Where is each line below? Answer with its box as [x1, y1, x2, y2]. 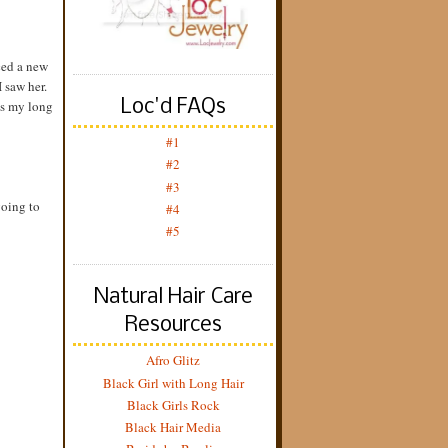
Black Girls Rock [126, 395, 220, 414]
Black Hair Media [125, 418, 221, 436]
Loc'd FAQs [120, 96, 226, 119]
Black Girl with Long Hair [102, 373, 244, 392]
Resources [124, 314, 222, 338]
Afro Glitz [146, 351, 200, 370]
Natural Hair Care [93, 286, 253, 310]
